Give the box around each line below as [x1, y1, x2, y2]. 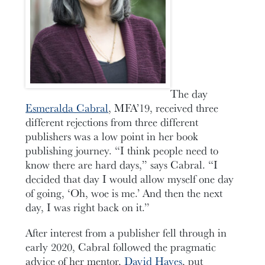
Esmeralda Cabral [25, 100, 109, 116]
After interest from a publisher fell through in [25, 225, 227, 241]
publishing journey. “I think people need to [25, 143, 219, 159]
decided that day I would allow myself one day [25, 171, 234, 187]
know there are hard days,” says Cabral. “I [25, 157, 218, 173]
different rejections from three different [25, 114, 199, 130]
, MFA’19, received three [108, 100, 219, 116]
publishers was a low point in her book [25, 128, 199, 144]
